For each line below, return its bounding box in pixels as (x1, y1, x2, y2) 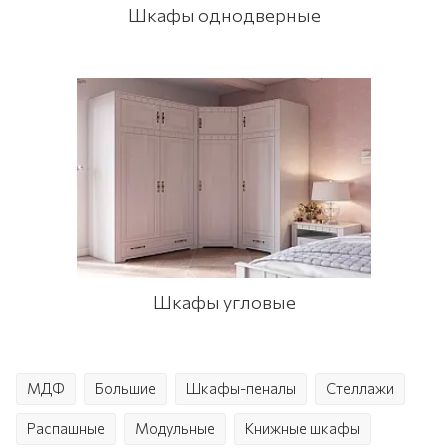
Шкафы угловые (152, 291, 296, 313)
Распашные (27, 419, 105, 437)
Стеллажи (326, 379, 394, 397)
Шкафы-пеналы (186, 379, 296, 397)
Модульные (135, 419, 215, 437)
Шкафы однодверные (127, 4, 321, 26)
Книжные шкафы (245, 419, 360, 437)
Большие (95, 379, 156, 397)
